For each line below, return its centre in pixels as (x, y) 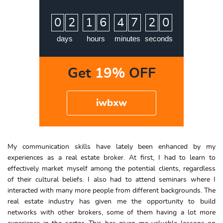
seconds (159, 38)
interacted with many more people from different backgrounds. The (111, 190)
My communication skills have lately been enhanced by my (111, 147)
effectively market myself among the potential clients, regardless (111, 168)
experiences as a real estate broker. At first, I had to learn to (111, 158)
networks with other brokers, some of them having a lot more (111, 212)
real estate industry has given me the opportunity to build (111, 201)
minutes (127, 38)
